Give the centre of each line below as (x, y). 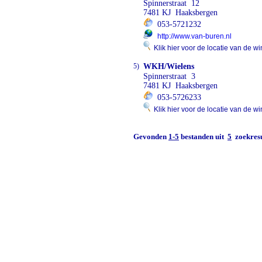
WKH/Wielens (169, 66)
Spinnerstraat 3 (169, 76)
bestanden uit (203, 137)
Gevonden (151, 137)
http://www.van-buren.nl (194, 36)
